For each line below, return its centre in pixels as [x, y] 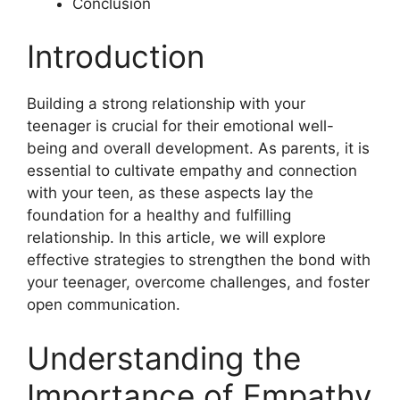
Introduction [116, 56]
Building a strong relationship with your [166, 104]
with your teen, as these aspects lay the [170, 193]
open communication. [104, 304]
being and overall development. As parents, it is [198, 148]
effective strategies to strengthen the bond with [199, 260]
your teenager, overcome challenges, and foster [198, 282]
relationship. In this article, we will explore [176, 237]
